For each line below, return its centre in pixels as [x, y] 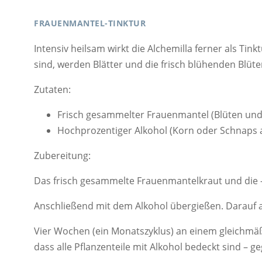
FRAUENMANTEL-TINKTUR [90, 23]
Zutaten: [52, 90]
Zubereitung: [62, 156]
